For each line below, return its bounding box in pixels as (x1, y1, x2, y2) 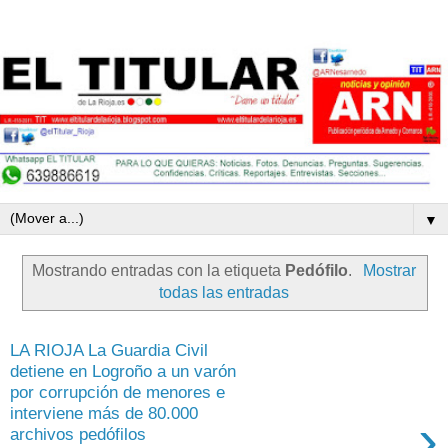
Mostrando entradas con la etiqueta (32, 262, 286, 280)
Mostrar (362, 262, 416, 280)
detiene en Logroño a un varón (10, 360, 236, 381)
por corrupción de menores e (10, 381, 225, 402)
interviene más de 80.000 (10, 402, 198, 423)
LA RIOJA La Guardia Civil (10, 339, 208, 360)
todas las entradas (159, 284, 289, 302)
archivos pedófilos (10, 423, 146, 444)
